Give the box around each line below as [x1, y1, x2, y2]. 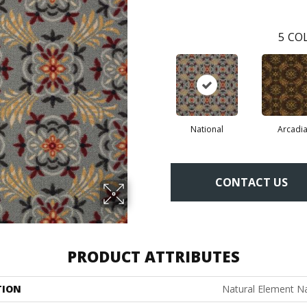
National [190, 123, 223, 136]
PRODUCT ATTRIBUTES [67, 246, 240, 267]
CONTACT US [215, 174, 288, 190]
